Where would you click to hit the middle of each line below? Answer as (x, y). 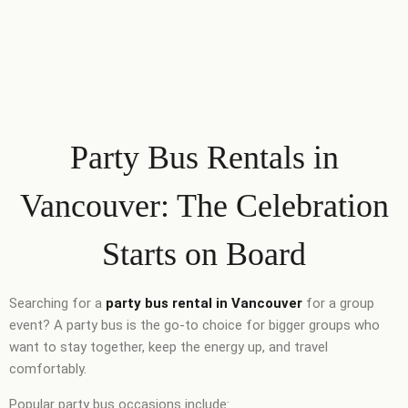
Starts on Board (204, 254)
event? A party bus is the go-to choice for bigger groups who (194, 325)
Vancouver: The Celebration (204, 205)
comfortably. (48, 368)
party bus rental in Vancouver (204, 303)
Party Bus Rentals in (204, 157)
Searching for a (57, 303)
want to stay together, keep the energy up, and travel (168, 347)
